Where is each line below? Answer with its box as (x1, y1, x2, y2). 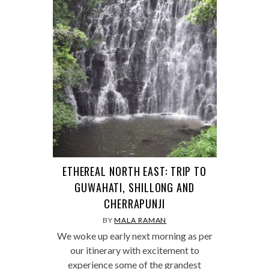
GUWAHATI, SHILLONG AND (74, 179, 195, 195)
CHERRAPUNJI (104, 195, 165, 211)
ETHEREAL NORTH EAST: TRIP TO (62, 163, 207, 179)
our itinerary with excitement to (70, 244, 199, 256)
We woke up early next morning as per (56, 229, 213, 241)
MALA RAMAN (114, 215, 167, 225)
